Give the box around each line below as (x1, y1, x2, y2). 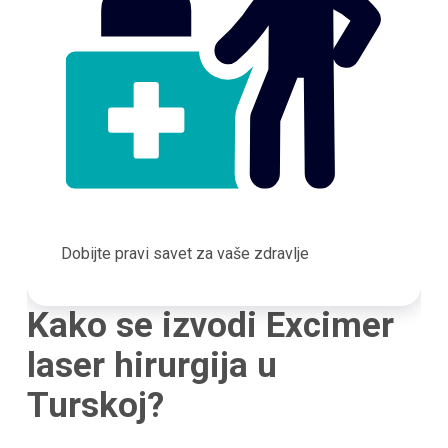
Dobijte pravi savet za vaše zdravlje (60, 243, 309, 263)
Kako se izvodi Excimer (26, 304, 394, 346)
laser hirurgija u (26, 344, 277, 386)
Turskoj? (26, 384, 164, 426)
